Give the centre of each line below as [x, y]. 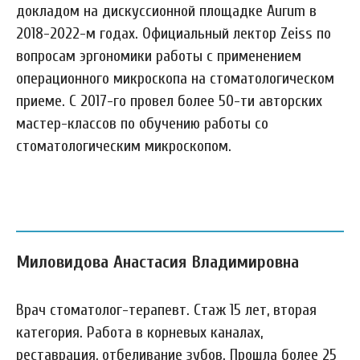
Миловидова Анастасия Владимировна [157, 262]
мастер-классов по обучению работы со [142, 123]
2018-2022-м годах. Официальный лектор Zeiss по [174, 33]
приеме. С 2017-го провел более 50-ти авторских [169, 101]
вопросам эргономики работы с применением [159, 56]
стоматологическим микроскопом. [124, 146]
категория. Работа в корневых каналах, [139, 332]
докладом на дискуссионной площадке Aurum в [166, 11]
